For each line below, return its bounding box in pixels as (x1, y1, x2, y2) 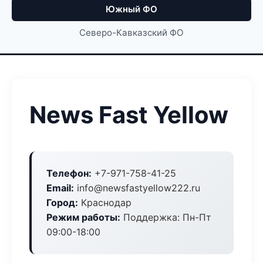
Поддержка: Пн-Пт (120, 211, 211, 223)
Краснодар (78, 197, 131, 208)
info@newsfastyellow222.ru (74, 182, 200, 194)
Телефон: (46, 167, 92, 179)
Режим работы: (46, 211, 120, 223)
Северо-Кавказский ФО (79, 27, 184, 38)
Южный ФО (106, 4, 157, 15)
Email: (46, 182, 74, 194)
